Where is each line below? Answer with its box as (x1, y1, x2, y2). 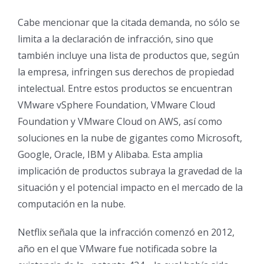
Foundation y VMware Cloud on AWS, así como (18, 115, 222, 128)
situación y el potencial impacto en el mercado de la (18, 181, 243, 194)
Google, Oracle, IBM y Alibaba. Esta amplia (18, 148, 203, 161)
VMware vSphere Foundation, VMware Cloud (18, 98, 215, 111)
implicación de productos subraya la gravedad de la (18, 164, 242, 177)
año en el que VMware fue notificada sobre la (18, 242, 217, 255)
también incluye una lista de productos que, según (18, 49, 239, 62)
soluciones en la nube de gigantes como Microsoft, (18, 131, 242, 144)
